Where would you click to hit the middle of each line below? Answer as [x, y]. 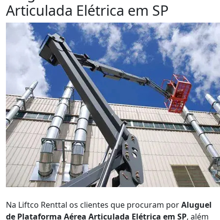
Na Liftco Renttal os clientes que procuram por [94, 205]
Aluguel [196, 205]
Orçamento [36, 193]
